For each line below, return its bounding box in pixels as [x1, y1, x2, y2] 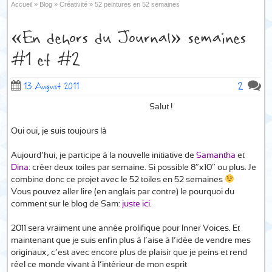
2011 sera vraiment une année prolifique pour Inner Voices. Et [11, 225, 240, 233]
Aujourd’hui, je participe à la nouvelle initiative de [11, 152, 197, 160]
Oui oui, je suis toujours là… [11, 127, 110, 135]
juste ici [122, 200, 151, 208]
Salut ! [149, 103, 173, 111]
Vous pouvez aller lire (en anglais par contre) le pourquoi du [11, 188, 235, 196]
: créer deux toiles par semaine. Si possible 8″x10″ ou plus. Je [29, 164, 257, 172]
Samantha [196, 152, 236, 160]
